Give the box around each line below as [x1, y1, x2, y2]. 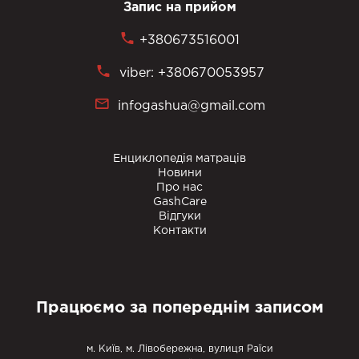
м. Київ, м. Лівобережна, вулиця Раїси [86, 345, 273, 354]
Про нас [156, 183, 203, 193]
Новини [157, 168, 202, 179]
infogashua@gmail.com [118, 100, 265, 113]
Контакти [152, 226, 207, 236]
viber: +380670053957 [115, 67, 264, 80]
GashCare [152, 197, 207, 208]
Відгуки [158, 212, 201, 222]
